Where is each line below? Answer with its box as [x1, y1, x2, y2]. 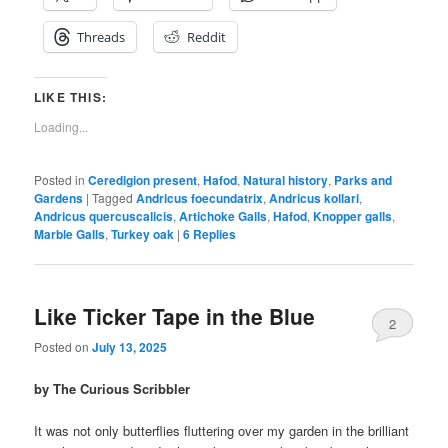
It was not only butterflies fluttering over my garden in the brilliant [34, 420, 410, 440]
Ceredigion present [88, 170, 198, 189]
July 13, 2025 [92, 338, 168, 357]
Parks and [334, 170, 393, 189]
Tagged [92, 188, 134, 206]
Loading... [34, 117, 89, 135]
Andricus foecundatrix [136, 188, 264, 207]
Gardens [34, 188, 84, 207]
